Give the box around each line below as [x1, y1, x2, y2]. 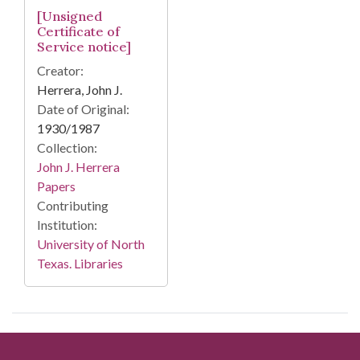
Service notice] [37, 38, 131, 55]
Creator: [37, 62, 84, 78]
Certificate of [37, 22, 120, 39]
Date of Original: [37, 100, 129, 117]
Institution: [37, 216, 97, 232]
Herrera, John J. [37, 81, 122, 97]
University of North [37, 235, 145, 252]
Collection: [37, 139, 97, 155]
